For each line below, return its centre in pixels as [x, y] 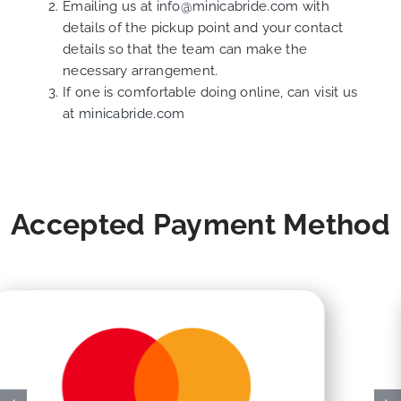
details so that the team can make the [185, 49]
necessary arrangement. [141, 71]
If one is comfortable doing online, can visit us [210, 92]
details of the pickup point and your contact [203, 28]
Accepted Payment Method [200, 224]
